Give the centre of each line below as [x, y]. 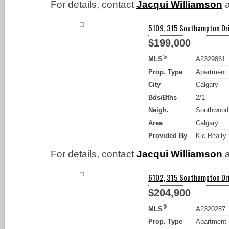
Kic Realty [211, 135]
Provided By [168, 135]
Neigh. [158, 110]
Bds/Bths [163, 97]
